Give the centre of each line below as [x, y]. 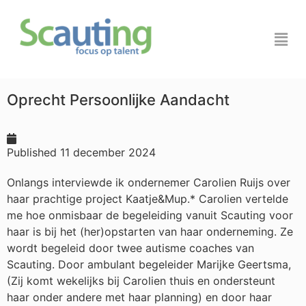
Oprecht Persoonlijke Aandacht [118, 100]
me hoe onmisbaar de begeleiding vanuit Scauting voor [150, 215]
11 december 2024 [108, 152]
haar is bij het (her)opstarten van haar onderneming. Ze [150, 232]
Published [32, 152]
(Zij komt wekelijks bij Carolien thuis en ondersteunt [141, 281]
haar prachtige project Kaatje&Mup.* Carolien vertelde [148, 199]
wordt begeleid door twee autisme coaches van [130, 248]
